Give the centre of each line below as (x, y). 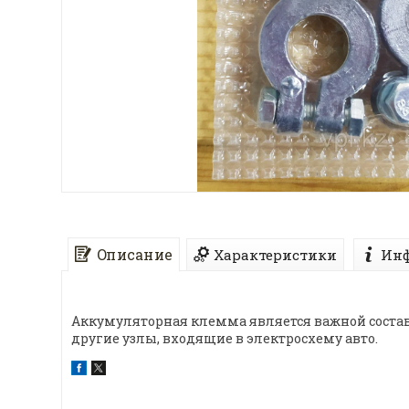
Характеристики (275, 254)
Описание (134, 255)
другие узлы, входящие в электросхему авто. (226, 338)
